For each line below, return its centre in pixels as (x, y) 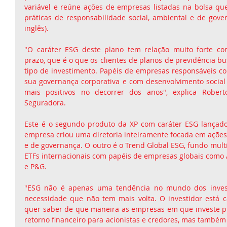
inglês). (36, 28)
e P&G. (35, 166)
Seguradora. (45, 103)
